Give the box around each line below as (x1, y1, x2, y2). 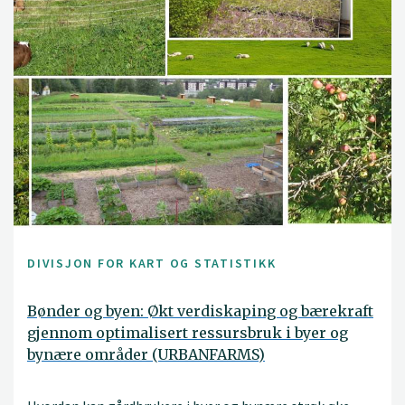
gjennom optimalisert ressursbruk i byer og (27, 323, 348, 342)
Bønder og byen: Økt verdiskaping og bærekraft (27, 301, 373, 320)
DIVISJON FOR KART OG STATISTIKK (27, 255, 277, 272)
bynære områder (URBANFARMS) (27, 344, 265, 363)
